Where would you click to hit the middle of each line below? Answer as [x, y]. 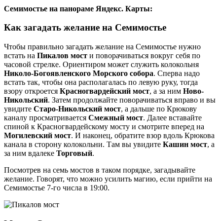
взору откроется [32, 91]
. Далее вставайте [172, 118]
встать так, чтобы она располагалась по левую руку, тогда [101, 82]
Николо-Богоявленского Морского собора [79, 73]
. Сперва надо [177, 73]
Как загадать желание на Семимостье [85, 28]
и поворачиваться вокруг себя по [144, 55]
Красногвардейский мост [105, 91]
